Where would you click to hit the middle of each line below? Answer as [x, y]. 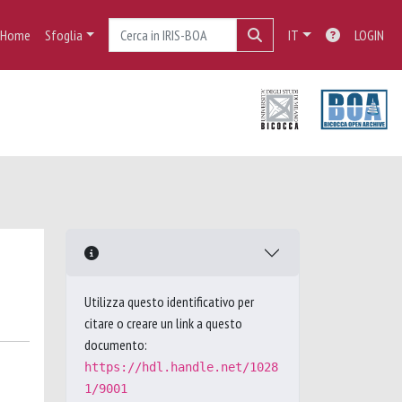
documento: [116, 345]
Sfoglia [63, 35]
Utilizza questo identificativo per [169, 301]
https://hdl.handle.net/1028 [181, 367]
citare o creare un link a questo [163, 323]
